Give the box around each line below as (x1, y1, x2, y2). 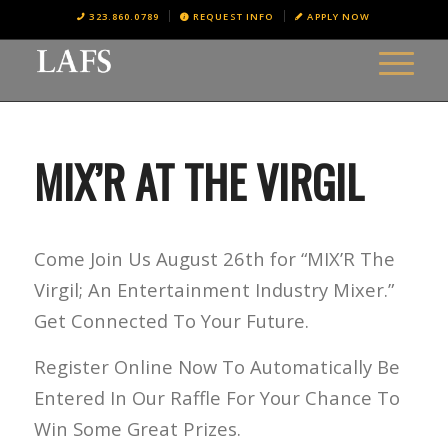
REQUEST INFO (192, 10, 275, 23)
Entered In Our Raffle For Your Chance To (33, 385, 400, 411)
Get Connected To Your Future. (33, 307, 309, 333)
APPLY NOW (307, 10, 371, 23)
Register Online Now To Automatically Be (33, 354, 400, 380)
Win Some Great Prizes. (33, 416, 241, 442)
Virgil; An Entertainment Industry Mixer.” (33, 276, 394, 302)
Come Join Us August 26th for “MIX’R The (33, 245, 395, 271)
